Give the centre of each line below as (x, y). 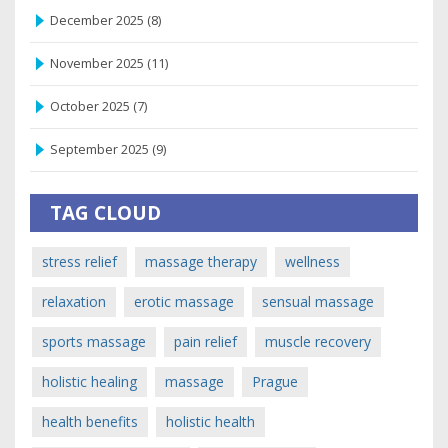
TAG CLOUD (105, 212)
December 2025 (98, 20)
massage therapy (201, 261)
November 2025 (98, 63)
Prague (275, 381)
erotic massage (184, 301)
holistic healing (89, 381)
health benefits (90, 421)
